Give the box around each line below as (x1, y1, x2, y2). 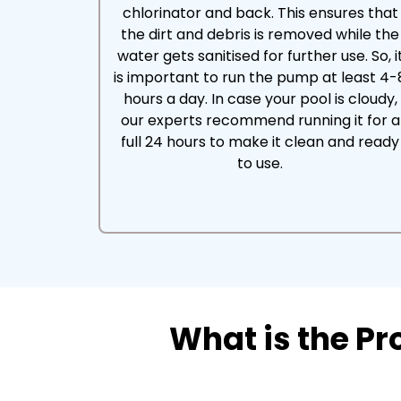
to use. (237, 153, 284, 174)
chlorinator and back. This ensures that (122, 3, 398, 23)
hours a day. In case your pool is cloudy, (123, 89, 397, 109)
